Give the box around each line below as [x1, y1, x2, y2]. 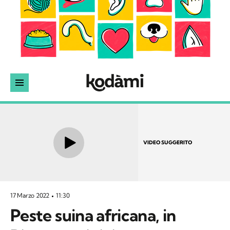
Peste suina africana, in [10, 205, 176, 226]
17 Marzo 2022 [10, 191, 51, 200]
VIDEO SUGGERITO [143, 139, 192, 146]
